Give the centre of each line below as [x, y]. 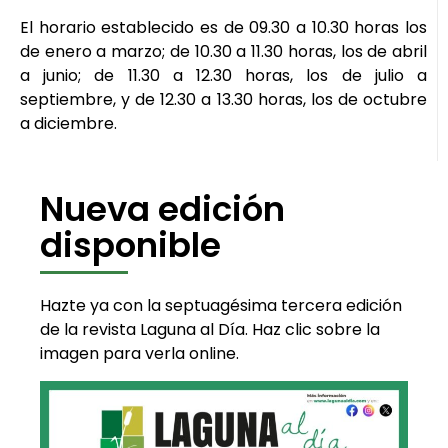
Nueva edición [162, 208]
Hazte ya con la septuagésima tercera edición [221, 305]
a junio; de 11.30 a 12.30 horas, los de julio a [223, 76]
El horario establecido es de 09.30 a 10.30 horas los [223, 28]
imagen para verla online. [139, 353]
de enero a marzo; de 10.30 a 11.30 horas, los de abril [223, 52]
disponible [130, 244]
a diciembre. [68, 124]
